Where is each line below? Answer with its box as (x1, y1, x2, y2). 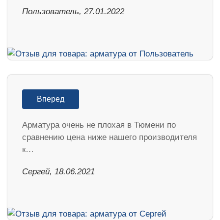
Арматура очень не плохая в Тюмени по (22, 120, 176, 130)
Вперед (37, 94, 64, 103)
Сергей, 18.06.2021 (22, 166, 95, 176)
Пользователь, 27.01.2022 (22, 6, 124, 16)
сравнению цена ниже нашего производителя (22, 132, 197, 142)
